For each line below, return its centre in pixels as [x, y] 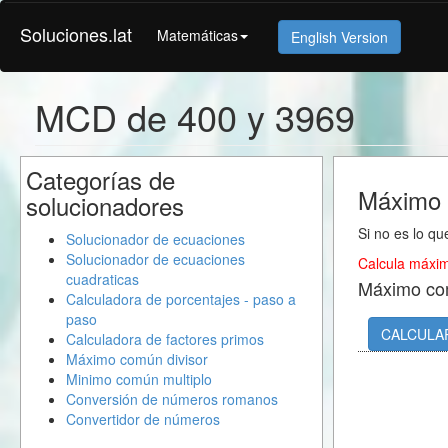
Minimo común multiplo [139, 379]
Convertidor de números [143, 419]
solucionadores [105, 205]
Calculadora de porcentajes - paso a [181, 299]
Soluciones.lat [76, 34]
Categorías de [100, 179]
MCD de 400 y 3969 [195, 116]
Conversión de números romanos [172, 399]
